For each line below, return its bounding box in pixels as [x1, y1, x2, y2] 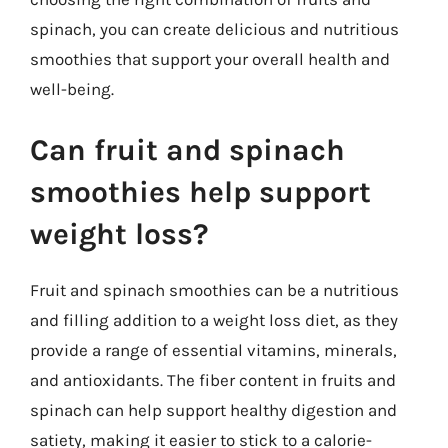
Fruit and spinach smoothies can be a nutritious [30, 280, 399, 300]
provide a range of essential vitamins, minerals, [30, 340, 397, 360]
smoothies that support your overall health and [30, 48, 390, 69]
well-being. [30, 78, 114, 99]
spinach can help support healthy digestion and [30, 400, 397, 420]
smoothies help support [30, 174, 371, 210]
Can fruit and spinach [30, 132, 345, 168]
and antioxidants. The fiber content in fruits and [30, 370, 396, 390]
